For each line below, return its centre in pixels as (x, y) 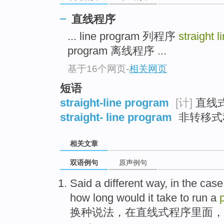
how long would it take (123, 198)
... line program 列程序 (123, 36)
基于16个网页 (97, 68)
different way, (136, 183)
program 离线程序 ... (117, 51)
